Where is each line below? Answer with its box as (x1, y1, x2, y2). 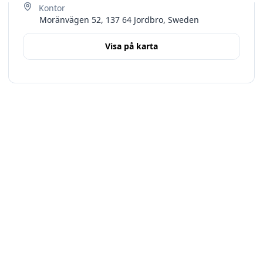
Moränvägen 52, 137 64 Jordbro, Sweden (39, 14, 199, 25)
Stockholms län (38, 136, 97, 147)
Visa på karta (105, 41, 158, 52)
